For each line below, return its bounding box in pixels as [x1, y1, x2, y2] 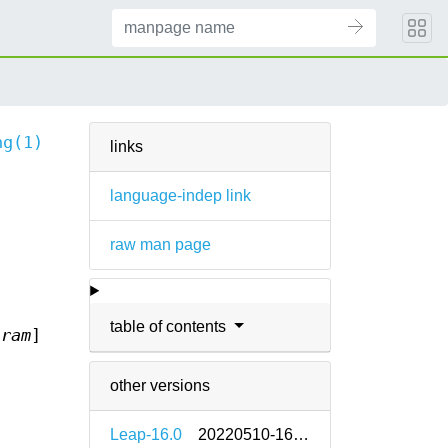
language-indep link [110, 187, 252, 204]
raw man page [110, 236, 212, 253]
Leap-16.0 [110, 426, 183, 443]
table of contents [110, 318, 231, 335]
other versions [110, 377, 211, 394]
